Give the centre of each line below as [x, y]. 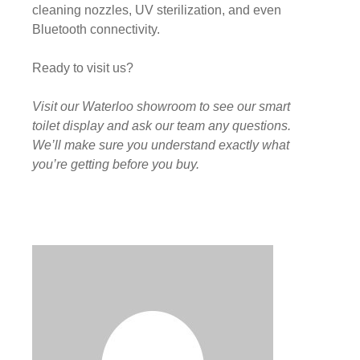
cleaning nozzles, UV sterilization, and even [157, 10]
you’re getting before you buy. [116, 164]
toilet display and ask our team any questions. [162, 125]
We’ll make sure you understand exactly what [161, 145]
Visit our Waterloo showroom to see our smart [161, 106]
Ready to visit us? [83, 67]
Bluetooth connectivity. [96, 29]
